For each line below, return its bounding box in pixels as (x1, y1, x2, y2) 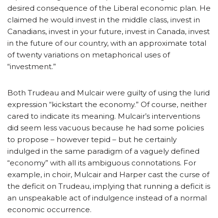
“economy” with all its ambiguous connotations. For (7, 158, 196, 168)
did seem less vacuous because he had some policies (7, 123, 204, 133)
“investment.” (7, 62, 56, 72)
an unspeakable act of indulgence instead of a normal (7, 193, 207, 203)
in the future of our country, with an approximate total (7, 38, 206, 48)
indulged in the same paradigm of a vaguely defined (7, 146, 200, 156)
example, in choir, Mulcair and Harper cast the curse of (7, 170, 209, 180)
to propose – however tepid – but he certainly (7, 135, 177, 145)
